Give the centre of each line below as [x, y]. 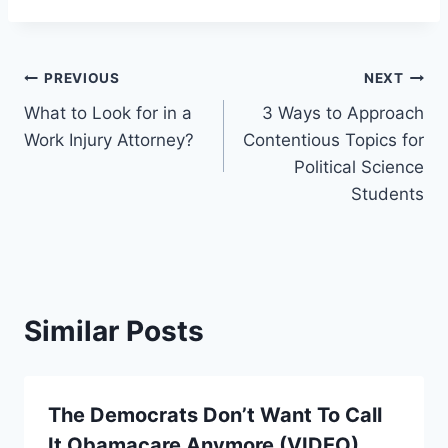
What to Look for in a [108, 112]
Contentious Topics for [333, 139]
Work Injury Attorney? [109, 139]
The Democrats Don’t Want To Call [215, 414]
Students [387, 193]
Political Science [359, 166]
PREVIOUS [82, 78]
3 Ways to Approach [343, 112]
